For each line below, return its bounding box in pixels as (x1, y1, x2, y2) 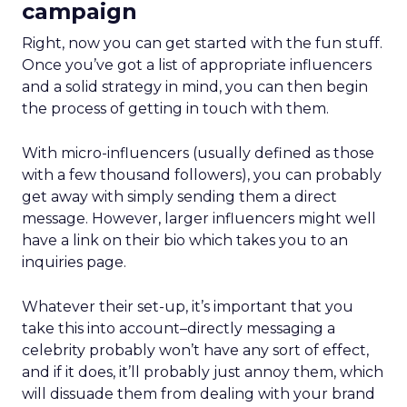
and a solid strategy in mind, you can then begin (22, 78, 368, 95)
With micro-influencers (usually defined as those (22, 144, 374, 162)
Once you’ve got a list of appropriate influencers (22, 56, 372, 74)
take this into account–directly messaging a (22, 320, 335, 337)
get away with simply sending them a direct (22, 188, 337, 205)
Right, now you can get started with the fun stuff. (22, 35, 382, 52)
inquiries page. (22, 253, 130, 271)
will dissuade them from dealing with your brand (22, 385, 375, 402)
